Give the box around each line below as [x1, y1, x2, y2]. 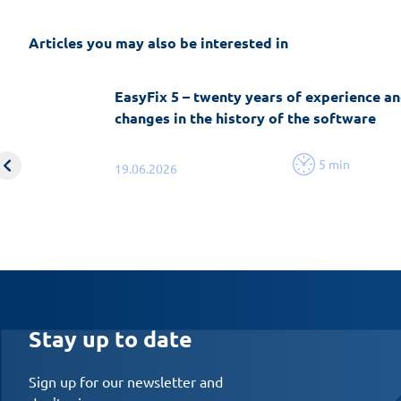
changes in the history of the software [115, 107, 376, 127]
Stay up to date [29, 323, 192, 353]
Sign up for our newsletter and [29, 371, 223, 390]
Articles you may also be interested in [29, 32, 288, 52]
